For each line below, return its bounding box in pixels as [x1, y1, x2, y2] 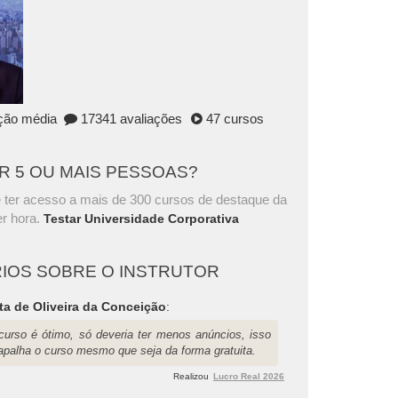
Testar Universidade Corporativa [44, 211, 240, 226]
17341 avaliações [76, 110, 182, 126]
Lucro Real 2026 [212, 370, 284, 381]
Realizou [172, 370, 209, 381]
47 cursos [203, 110, 265, 126]
